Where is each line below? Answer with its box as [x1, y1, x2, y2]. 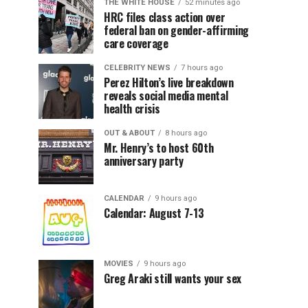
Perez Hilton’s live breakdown [104, 74, 234, 91]
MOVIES [104, 259, 133, 268]
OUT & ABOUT [104, 129, 155, 137]
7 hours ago [181, 63, 223, 72]
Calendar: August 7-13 [104, 205, 204, 221]
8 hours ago [165, 129, 207, 137]
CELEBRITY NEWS [104, 63, 170, 72]
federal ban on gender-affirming [104, 22, 250, 38]
